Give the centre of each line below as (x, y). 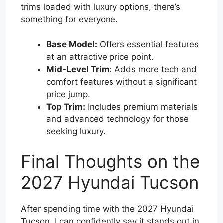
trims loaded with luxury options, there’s (101, 7)
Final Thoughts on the (110, 161)
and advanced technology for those (117, 119)
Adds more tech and (154, 69)
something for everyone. (69, 19)
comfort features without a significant (121, 82)
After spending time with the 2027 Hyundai (107, 208)
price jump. (68, 94)
